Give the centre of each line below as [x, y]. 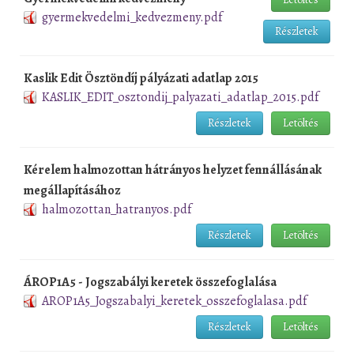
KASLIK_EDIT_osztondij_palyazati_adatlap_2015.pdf [180, 97]
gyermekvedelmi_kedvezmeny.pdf [132, 17]
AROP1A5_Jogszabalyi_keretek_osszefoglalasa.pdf [174, 301]
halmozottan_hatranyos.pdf [117, 209]
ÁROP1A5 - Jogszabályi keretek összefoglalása [150, 282]
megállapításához [72, 190]
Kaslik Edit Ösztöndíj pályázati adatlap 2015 [141, 78]
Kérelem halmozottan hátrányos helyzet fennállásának [173, 169]
